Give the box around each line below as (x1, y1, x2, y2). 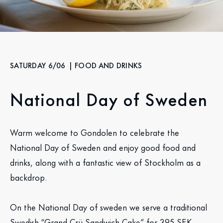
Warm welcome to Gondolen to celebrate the (10, 125, 179, 138)
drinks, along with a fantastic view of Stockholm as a (10, 155, 201, 168)
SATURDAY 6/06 (10, 59, 66, 71)
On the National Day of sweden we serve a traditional (10, 200, 207, 213)
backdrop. (10, 170, 47, 183)
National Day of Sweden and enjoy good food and (10, 140, 196, 153)
